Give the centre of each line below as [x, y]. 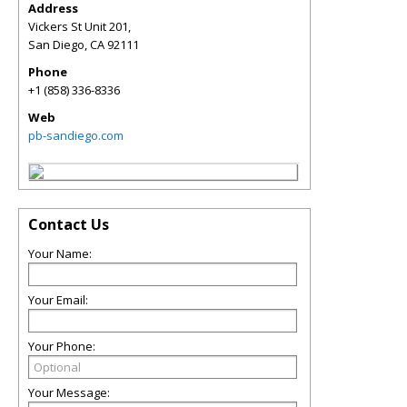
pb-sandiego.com [76, 135]
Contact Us [69, 224]
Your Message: [69, 392]
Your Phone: [62, 346]
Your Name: [60, 253]
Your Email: [58, 300]
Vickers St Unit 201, [79, 26]
